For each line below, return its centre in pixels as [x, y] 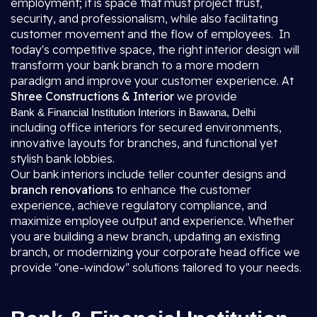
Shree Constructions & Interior [92, 96]
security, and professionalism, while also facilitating [144, 18]
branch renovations [63, 190]
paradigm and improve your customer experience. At [152, 81]
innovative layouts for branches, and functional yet [144, 143]
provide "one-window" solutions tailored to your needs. [156, 267]
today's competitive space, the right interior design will [155, 50]
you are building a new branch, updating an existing [145, 236]
